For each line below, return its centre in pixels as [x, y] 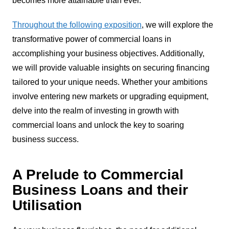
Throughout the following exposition [77, 25]
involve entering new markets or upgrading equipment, [110, 96]
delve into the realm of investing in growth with [95, 110]
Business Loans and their [100, 190]
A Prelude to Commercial [98, 174]
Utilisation [47, 205]
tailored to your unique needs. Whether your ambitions [110, 82]
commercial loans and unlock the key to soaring [98, 125]
